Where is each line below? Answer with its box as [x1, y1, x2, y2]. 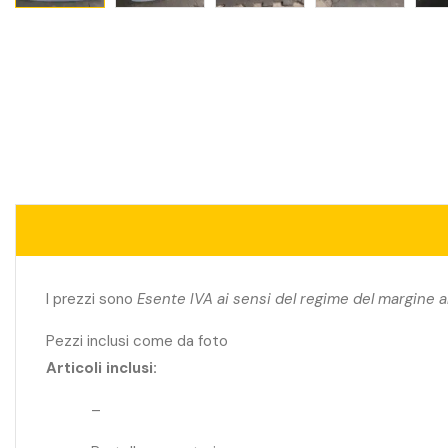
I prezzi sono [46, 288, 137, 309]
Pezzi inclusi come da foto [46, 330, 228, 351]
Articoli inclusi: [46, 357, 157, 378]
